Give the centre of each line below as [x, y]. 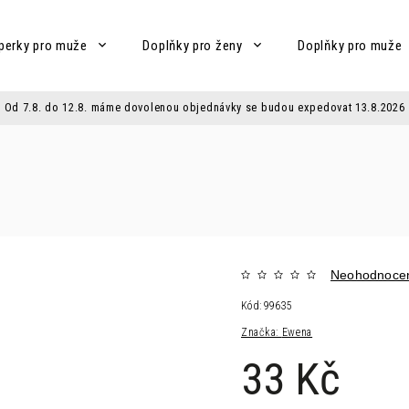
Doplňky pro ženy [193, 46]
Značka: [262, 332]
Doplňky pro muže [350, 46]
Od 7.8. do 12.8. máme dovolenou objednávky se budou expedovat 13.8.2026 [204, 107]
